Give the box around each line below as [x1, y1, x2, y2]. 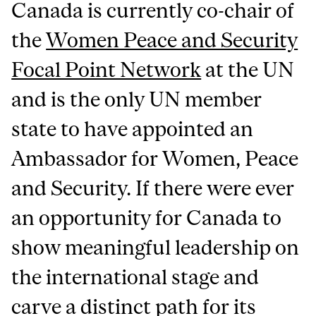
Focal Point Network [11, 58, 202, 81]
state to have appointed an [11, 117, 254, 140]
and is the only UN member [11, 87, 262, 111]
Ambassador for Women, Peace [11, 147, 299, 170]
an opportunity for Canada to [11, 206, 282, 229]
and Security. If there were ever [11, 176, 295, 200]
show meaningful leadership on [11, 236, 300, 259]
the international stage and [11, 265, 260, 288]
